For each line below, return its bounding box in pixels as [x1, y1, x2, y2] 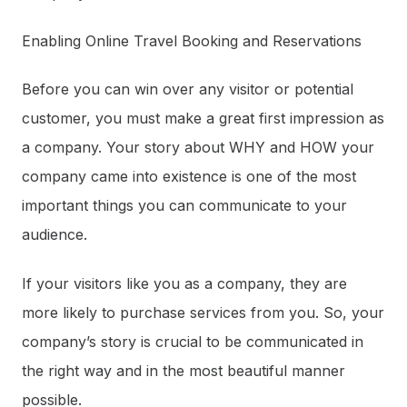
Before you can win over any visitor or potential [22, 80, 353, 99]
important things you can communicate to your [22, 196, 347, 215]
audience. [22, 225, 87, 244]
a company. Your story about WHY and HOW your [22, 138, 374, 157]
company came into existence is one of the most [22, 167, 356, 186]
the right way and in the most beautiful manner [22, 361, 345, 380]
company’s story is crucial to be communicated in [22, 332, 363, 351]
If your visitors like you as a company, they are [22, 273, 347, 293]
